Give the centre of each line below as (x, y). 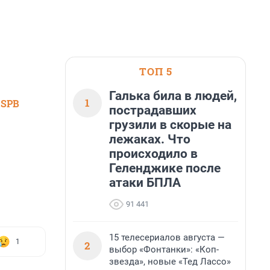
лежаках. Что (150, 139)
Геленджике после (165, 168)
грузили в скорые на (170, 125)
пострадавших (153, 110)
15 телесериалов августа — (167, 237)
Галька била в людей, (173, 96)
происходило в (153, 154)
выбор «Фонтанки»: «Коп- (164, 250)
